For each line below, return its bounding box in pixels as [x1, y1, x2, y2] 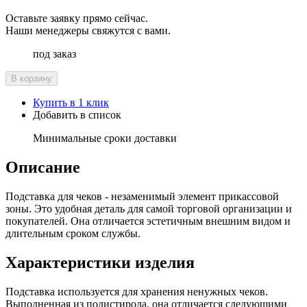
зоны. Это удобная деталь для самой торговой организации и [5, 203, 292, 215]
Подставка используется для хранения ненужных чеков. [5, 286, 268, 298]
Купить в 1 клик [33, 97, 109, 109]
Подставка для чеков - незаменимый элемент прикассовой [5, 191, 279, 203]
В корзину [11, 73, 52, 84]
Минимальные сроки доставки [33, 132, 177, 145]
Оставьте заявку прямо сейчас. [5, 12, 148, 25]
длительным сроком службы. [5, 228, 140, 240]
